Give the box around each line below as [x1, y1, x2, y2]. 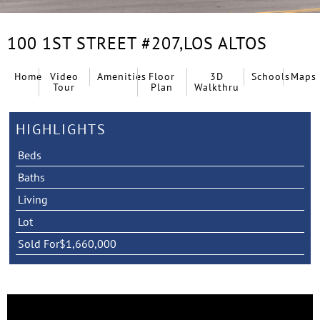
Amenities [97, 69, 147, 83]
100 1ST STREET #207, [7, 31, 184, 54]
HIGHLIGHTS [15, 119, 106, 139]
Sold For [17, 236, 59, 251]
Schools [251, 69, 290, 83]
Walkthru [194, 80, 239, 94]
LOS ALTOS [184, 31, 267, 54]
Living [17, 191, 48, 206]
